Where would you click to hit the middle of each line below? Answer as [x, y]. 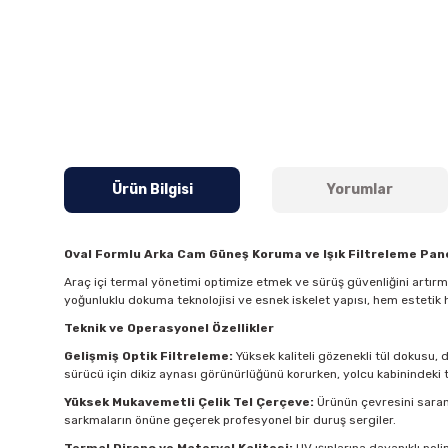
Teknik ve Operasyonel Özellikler [169, 328]
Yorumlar [360, 190]
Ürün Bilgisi [152, 190]
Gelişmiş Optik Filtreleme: [148, 356]
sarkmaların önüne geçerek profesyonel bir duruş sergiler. [230, 420]
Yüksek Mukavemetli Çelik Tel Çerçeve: [189, 402]
